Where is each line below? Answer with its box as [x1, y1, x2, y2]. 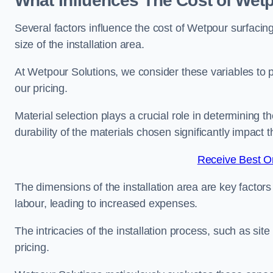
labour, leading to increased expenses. [15, 197, 198, 210]
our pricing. [15, 82, 68, 95]
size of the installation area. [15, 38, 144, 51]
